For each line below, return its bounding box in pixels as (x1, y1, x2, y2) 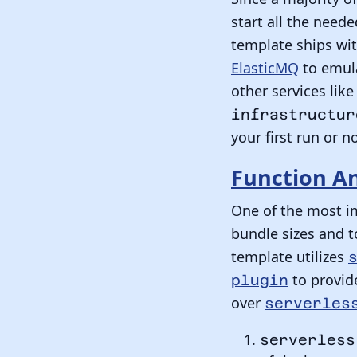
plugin (231, 272, 288, 289)
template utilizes (231, 247, 348, 267)
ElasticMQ (231, 58, 299, 78)
